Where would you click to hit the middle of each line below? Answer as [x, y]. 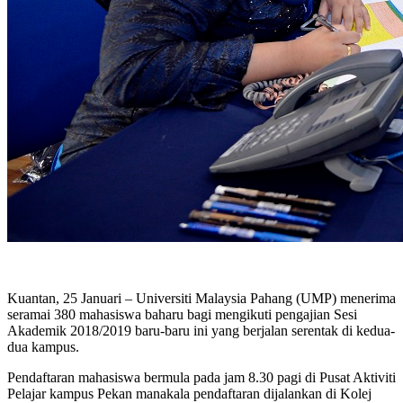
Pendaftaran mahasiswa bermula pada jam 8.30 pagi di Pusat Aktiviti [201, 377]
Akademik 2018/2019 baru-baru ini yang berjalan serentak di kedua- [201, 330]
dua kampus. [43, 346]
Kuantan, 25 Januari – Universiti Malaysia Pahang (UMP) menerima [201, 298]
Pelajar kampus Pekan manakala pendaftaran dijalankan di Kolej [189, 393]
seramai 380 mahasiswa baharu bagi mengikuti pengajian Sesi [182, 314]
